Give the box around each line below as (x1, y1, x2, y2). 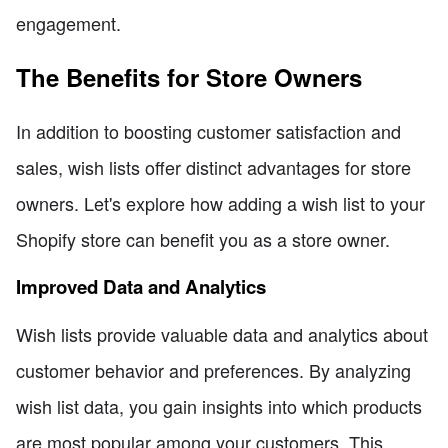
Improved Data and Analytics (16, 272, 266, 300)
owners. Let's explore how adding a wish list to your (16, 190, 425, 217)
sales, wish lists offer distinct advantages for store (16, 154, 411, 181)
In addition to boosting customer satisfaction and (16, 118, 401, 145)
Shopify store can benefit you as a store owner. (16, 226, 390, 253)
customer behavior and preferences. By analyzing (16, 357, 411, 384)
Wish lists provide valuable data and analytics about (16, 321, 428, 348)
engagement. (16, 10, 121, 37)
